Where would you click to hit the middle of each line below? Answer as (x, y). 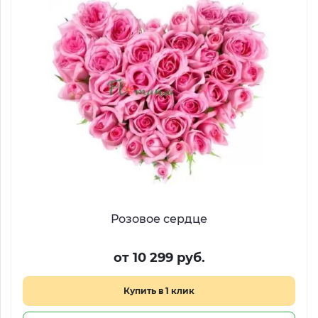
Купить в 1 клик (159, 291)
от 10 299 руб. (159, 258)
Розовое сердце (159, 219)
